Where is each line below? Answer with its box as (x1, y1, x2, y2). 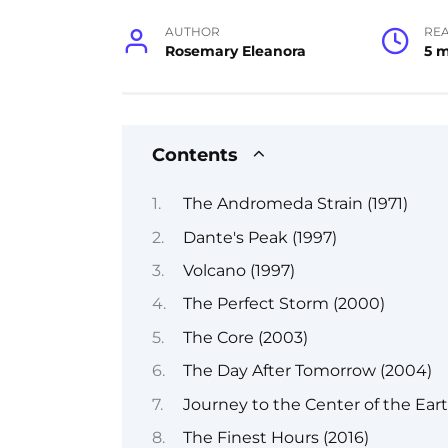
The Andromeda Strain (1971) (182, 194, 408, 214)
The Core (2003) (182, 327, 308, 347)
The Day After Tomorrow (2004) (182, 361, 432, 381)
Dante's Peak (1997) (182, 227, 337, 247)
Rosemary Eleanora (165, 41, 307, 60)
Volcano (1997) (182, 260, 295, 280)
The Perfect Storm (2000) (182, 294, 385, 314)
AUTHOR (165, 24, 221, 39)
